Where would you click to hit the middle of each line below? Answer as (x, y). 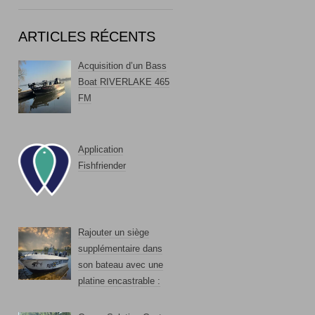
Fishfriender (102, 165)
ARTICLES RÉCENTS (87, 37)
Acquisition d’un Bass (122, 66)
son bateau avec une (120, 264)
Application (100, 149)
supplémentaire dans (120, 248)
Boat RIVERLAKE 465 (123, 82)
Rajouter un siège (113, 232)
